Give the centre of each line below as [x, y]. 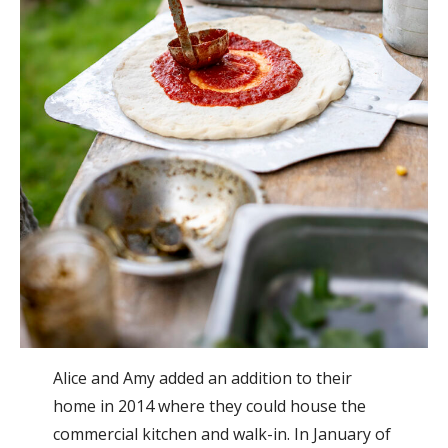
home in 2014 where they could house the [209, 405]
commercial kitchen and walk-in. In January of [221, 433]
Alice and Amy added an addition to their [202, 377]
